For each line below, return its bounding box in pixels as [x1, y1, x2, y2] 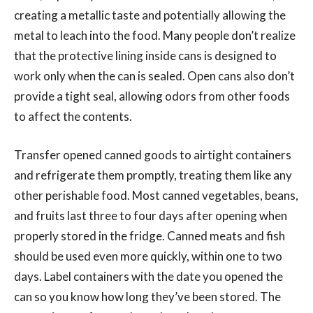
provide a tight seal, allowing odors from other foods [14, 88, 290, 103]
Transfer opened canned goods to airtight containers [14, 147, 291, 162]
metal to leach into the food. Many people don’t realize [14, 27, 296, 43]
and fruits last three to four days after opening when [14, 208, 287, 223]
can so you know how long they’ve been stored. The [14, 289, 281, 304]
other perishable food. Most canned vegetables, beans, [14, 187, 298, 203]
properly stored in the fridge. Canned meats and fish [14, 228, 285, 243]
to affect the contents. [14, 108, 132, 124]
